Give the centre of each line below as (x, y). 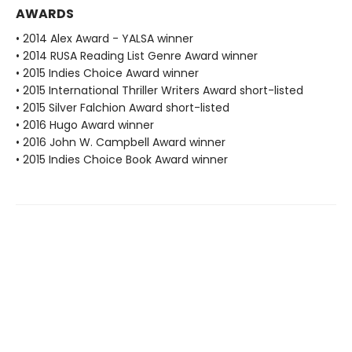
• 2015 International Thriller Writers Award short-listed (159, 91)
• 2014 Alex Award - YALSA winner (104, 39)
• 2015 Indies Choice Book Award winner (122, 160)
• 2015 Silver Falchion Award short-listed (123, 108)
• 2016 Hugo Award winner (85, 125)
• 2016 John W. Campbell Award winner (121, 143)
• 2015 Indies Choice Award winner (107, 73)
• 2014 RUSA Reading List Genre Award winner (137, 56)
